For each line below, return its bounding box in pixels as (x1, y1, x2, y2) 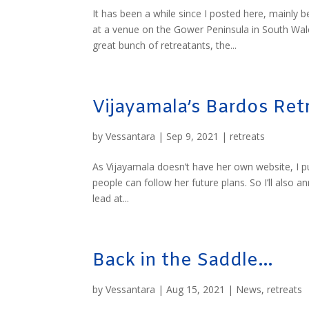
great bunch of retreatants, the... (92, 38, 237, 52)
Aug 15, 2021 (166, 282, 226, 296)
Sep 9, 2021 (166, 129, 219, 143)
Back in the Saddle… (92, 248, 274, 273)
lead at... (92, 191, 130, 205)
